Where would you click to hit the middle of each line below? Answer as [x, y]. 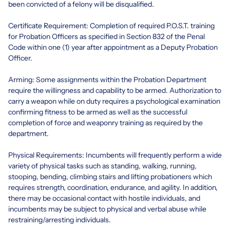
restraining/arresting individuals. [60, 219]
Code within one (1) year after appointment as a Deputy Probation [113, 47]
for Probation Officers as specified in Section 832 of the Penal [107, 36]
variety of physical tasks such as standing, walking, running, [102, 166]
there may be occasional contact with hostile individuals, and [104, 198]
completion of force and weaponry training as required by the [106, 122]
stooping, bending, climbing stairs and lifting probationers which [110, 176]
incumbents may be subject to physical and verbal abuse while [107, 209]
